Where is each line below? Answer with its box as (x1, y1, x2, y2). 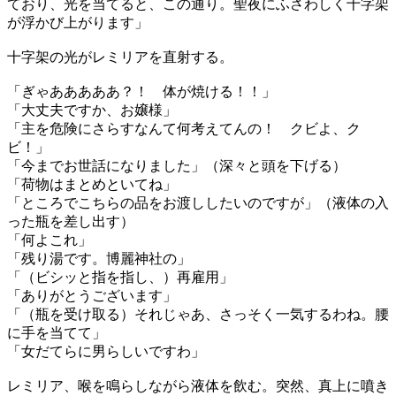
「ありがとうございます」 (7, 288, 177, 303)
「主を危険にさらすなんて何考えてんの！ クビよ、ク (7, 121, 361, 136)
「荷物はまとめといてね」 (7, 177, 177, 192)
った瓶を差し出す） (7, 214, 134, 229)
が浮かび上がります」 (7, 15, 148, 30)
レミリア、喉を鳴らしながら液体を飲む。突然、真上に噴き (7, 378, 389, 393)
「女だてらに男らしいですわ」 (7, 344, 205, 359)
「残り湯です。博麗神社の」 (7, 251, 191, 266)
